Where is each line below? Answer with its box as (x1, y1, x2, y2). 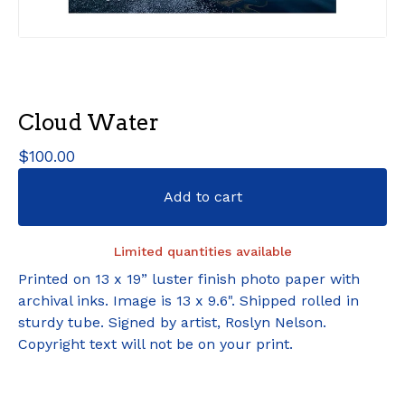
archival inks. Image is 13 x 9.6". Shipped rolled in (18, 291, 359, 309)
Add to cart (163, 187, 242, 205)
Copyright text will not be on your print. (18, 334, 293, 353)
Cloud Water (18, 108, 159, 136)
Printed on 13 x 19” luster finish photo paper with (18, 269, 360, 287)
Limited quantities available (113, 243, 292, 259)
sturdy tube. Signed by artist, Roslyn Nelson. (18, 313, 326, 331)
